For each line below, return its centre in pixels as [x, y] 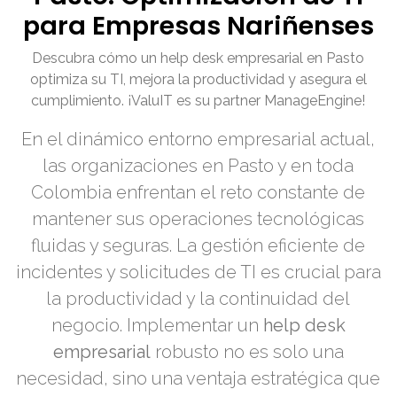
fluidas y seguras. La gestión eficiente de [198, 246]
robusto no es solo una [247, 352]
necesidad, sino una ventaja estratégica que [198, 379]
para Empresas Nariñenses [198, 26]
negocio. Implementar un [157, 326]
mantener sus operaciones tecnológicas [198, 219]
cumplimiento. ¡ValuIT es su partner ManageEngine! [198, 101]
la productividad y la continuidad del [198, 299]
